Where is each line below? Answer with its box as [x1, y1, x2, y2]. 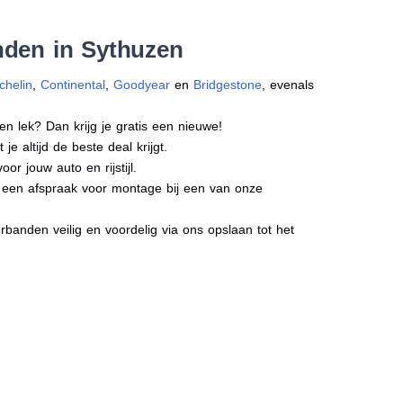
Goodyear [113, 76, 171, 92]
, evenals [262, 76, 315, 92]
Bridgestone [193, 76, 263, 92]
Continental [40, 76, 106, 92]
